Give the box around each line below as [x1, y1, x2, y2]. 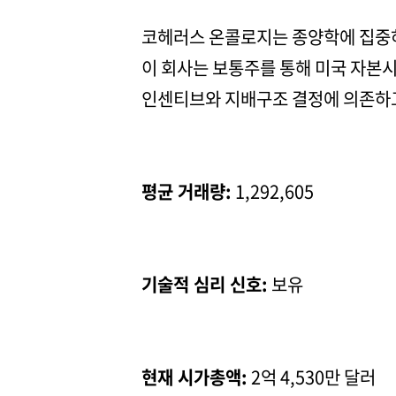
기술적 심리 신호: [141, 271, 268, 298]
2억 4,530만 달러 [247, 364, 376, 391]
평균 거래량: [141, 179, 232, 205]
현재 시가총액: [141, 364, 247, 391]
